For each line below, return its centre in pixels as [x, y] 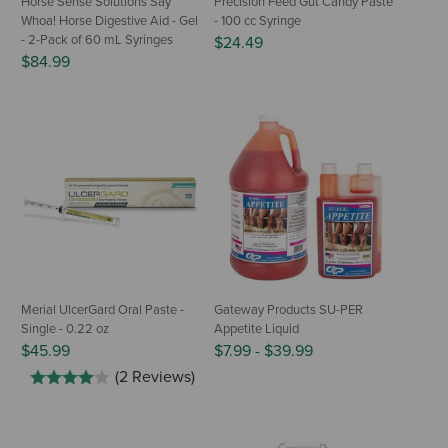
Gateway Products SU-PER [288, 309]
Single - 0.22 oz [65, 328]
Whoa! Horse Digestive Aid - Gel [109, 20]
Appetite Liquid [256, 328]
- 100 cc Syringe [257, 20]
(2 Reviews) [155, 376]
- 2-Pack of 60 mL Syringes [97, 39]
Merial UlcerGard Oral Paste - [102, 309]
